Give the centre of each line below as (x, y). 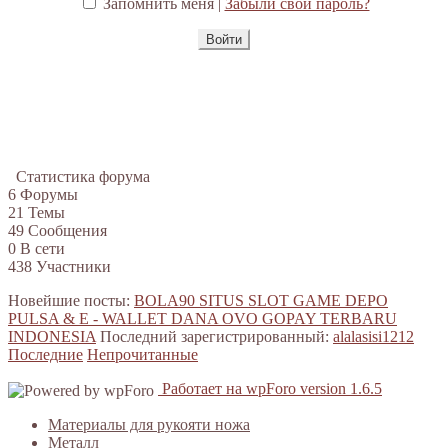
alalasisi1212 (373, 337)
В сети (42, 249)
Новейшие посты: (71, 301)
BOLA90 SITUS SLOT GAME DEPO (261, 301)
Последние (45, 355)
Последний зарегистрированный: (216, 337)
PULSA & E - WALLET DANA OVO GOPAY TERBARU (202, 319)
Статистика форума (83, 177)
